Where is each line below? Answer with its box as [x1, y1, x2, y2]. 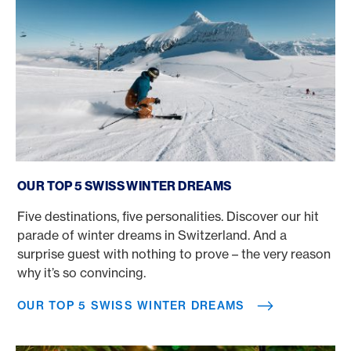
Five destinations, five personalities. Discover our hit [17, 208, 319, 224]
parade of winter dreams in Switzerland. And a [17, 227, 287, 243]
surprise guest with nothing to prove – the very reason [17, 246, 331, 262]
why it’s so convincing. [17, 265, 146, 280]
